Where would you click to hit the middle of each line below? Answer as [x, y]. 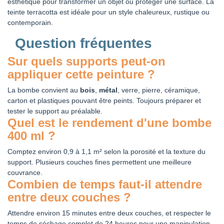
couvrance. [25, 172]
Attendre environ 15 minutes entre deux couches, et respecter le [109, 213]
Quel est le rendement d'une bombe [109, 122]
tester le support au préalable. [55, 111]
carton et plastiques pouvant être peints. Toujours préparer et [104, 100]
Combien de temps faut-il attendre [105, 184]
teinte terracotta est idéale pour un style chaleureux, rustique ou [108, 12]
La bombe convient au [44, 90]
